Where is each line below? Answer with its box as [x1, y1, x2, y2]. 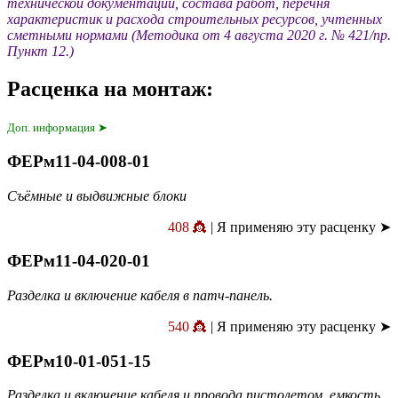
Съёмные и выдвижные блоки [7, 187, 187, 203]
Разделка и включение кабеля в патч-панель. [7, 288, 273, 303]
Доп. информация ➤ [7, 121, 107, 135]
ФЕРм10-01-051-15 [7, 351, 151, 370]
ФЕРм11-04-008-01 [7, 151, 150, 171]
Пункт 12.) [7, 44, 74, 60]
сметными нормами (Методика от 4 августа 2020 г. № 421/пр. [7, 28, 391, 44]
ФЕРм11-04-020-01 [7, 251, 150, 271]
